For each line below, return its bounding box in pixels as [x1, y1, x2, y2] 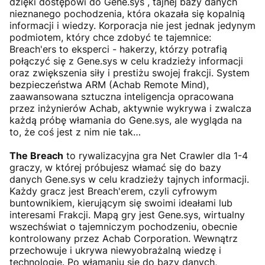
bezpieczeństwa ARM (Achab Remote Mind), [9, 78, 209, 91]
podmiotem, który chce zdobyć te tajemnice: [9, 31, 211, 43]
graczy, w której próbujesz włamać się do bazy [9, 161, 221, 173]
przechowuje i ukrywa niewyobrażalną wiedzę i [9, 244, 221, 256]
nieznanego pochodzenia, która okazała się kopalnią [9, 7, 245, 20]
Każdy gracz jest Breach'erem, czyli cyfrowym [9, 185, 217, 197]
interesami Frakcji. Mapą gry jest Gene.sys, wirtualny [9, 208, 245, 221]
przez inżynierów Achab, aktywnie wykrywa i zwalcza [9, 102, 251, 114]
